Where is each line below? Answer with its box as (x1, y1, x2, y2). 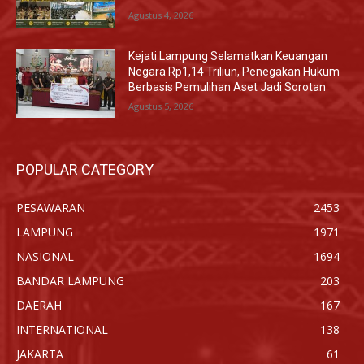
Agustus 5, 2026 (128, 99, 194, 112)
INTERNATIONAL (16, 322, 108, 338)
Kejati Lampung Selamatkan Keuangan (128, 49, 328, 63)
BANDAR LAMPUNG (16, 273, 124, 289)
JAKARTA (16, 346, 63, 362)
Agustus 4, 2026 (128, 8, 194, 21)
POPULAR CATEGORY (16, 161, 154, 179)
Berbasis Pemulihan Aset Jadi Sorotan (128, 80, 327, 93)
